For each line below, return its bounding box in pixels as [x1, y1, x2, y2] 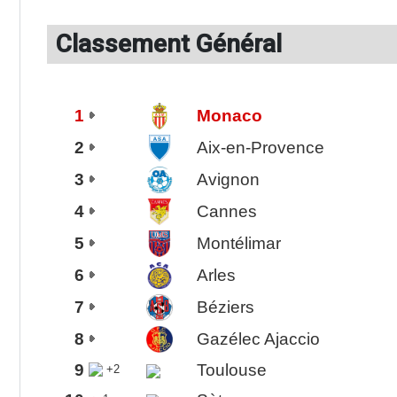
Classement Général [55, 28, 282, 58]
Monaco [196, 105, 262, 125]
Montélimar [196, 233, 281, 253]
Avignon [196, 169, 260, 189]
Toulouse [196, 360, 267, 379]
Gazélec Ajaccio [196, 329, 320, 348]
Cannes [196, 201, 257, 221]
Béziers [196, 297, 254, 316]
